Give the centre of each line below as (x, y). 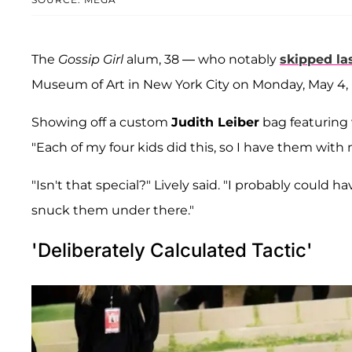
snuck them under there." (113, 210)
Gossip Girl (91, 59)
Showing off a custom (101, 122)
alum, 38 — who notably (202, 59)
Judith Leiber (215, 122)
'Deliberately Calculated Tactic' (172, 250)
